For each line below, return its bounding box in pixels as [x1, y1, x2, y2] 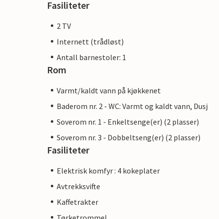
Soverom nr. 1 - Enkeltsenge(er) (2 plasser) [57, 116, 199, 127]
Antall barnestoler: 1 [57, 52, 126, 62]
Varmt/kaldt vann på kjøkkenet [57, 85, 161, 95]
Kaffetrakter [57, 197, 98, 207]
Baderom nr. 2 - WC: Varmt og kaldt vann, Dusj [57, 101, 208, 111]
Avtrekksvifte [57, 181, 100, 191]
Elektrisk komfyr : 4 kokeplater [57, 165, 160, 175]
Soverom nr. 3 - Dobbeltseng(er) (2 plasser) [57, 132, 200, 142]
